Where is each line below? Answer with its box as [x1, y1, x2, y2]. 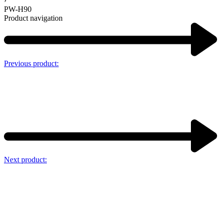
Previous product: [4, 59, 59, 68]
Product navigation [4, 14, 63, 23]
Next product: [4, 155, 47, 164]
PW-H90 [4, 5, 32, 14]
